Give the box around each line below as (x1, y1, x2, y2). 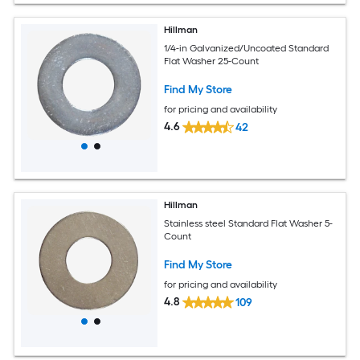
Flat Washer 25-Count (164, 55, 260, 67)
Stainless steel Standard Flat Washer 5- (164, 217, 333, 229)
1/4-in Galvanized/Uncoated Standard (164, 42, 329, 54)
